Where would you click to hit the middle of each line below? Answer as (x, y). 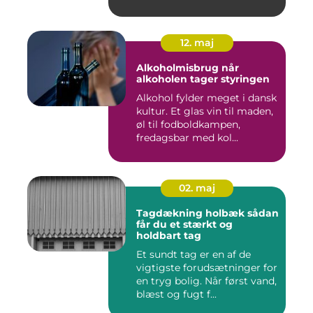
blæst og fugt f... (176, 294)
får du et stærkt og (184, 224)
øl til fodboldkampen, (188, 124)
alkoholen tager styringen (203, 79)
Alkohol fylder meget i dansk (206, 98)
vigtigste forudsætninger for (207, 268)
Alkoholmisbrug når (179, 68)
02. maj (197, 188)
